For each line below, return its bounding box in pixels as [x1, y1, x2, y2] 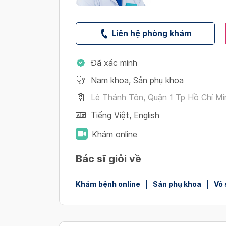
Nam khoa [91, 76, 129, 85]
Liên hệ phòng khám [111, 28, 191, 38]
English [134, 110, 159, 120]
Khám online [92, 130, 137, 139]
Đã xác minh [91, 58, 137, 68]
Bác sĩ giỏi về [76, 153, 141, 165]
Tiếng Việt [91, 110, 129, 120]
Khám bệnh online [76, 180, 140, 188]
